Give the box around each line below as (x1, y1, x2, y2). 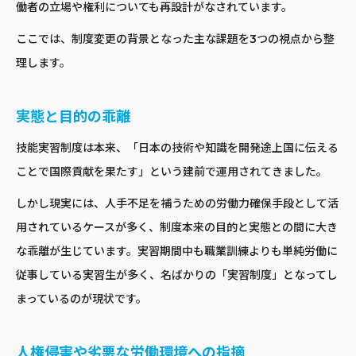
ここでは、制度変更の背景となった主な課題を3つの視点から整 (16, 32, 335, 47)
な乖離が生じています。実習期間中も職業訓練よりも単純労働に (16, 244, 338, 259)
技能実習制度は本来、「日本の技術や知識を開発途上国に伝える (16, 141, 339, 156)
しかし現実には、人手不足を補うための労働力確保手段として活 (16, 196, 339, 211)
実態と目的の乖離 (16, 108, 130, 126)
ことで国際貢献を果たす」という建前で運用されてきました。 (16, 164, 327, 180)
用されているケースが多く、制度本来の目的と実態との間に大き (16, 220, 338, 235)
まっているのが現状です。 (16, 292, 147, 307)
